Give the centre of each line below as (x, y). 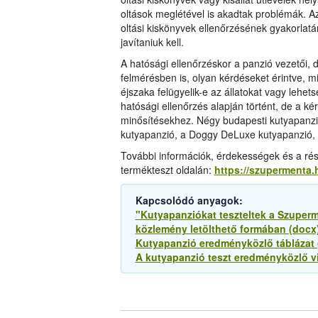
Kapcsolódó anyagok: (189, 201)
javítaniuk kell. (152, 42)
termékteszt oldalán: (167, 170)
